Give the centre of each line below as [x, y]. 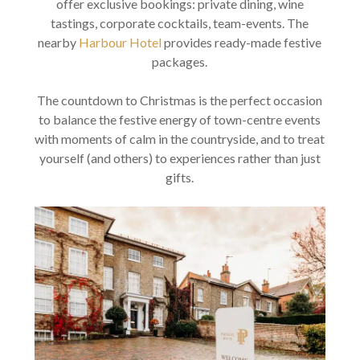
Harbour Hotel [121, 42]
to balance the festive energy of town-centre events [180, 119]
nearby [59, 42]
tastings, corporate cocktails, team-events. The [180, 23]
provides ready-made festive [242, 42]
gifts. [180, 177]
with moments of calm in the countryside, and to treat [180, 139]
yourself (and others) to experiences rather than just [180, 158]
